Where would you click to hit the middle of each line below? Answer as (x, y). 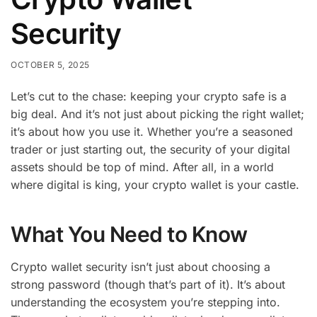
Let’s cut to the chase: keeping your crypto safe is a (149, 96)
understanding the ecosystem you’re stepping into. (145, 302)
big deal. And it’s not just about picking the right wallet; (157, 114)
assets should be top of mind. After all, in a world (142, 167)
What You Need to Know (129, 234)
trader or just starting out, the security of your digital (150, 149)
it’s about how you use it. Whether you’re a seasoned (152, 131)
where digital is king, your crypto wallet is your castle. (155, 184)
